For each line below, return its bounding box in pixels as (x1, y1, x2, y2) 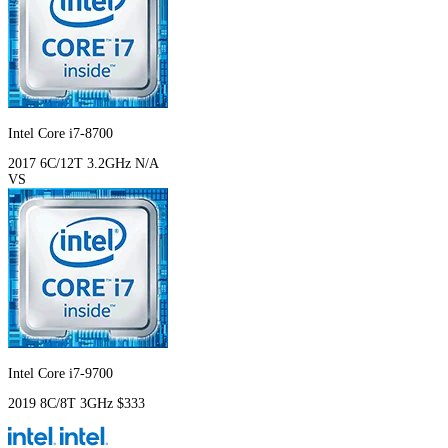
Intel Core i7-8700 (8, 126, 113, 142)
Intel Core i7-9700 (8, 366, 113, 382)
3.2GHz (87, 156, 135, 172)
